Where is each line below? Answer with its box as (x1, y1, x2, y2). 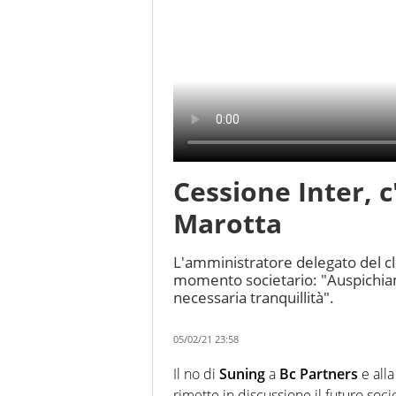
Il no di (173, 364, 219, 385)
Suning (219, 364, 269, 385)
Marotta (173, 205, 282, 242)
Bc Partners (279, 364, 362, 385)
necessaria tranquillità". (173, 287, 334, 308)
